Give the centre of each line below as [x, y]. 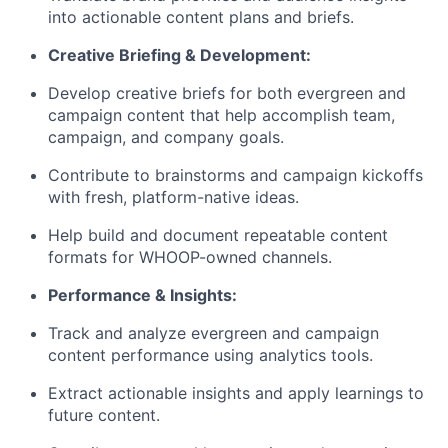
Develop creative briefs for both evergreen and [227, 93]
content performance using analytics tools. [210, 355]
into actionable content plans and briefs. [201, 17]
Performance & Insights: [142, 295]
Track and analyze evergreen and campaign [213, 333]
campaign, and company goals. [166, 137]
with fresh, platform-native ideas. [173, 197]
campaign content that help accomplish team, [221, 115]
